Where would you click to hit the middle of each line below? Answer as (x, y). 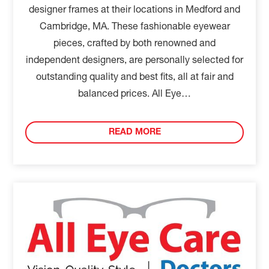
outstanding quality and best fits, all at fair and (134, 78)
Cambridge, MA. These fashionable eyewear (134, 28)
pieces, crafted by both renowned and (134, 44)
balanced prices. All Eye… (134, 95)
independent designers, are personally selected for (134, 61)
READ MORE (134, 132)
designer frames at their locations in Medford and (134, 11)
